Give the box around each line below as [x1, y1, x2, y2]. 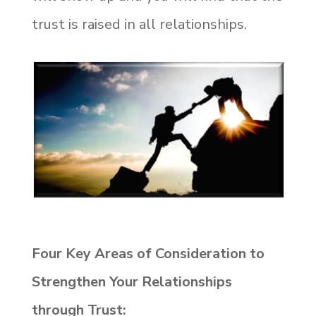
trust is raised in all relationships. [31, 14, 247, 34]
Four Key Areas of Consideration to [31, 243, 265, 263]
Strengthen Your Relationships [31, 272, 232, 291]
